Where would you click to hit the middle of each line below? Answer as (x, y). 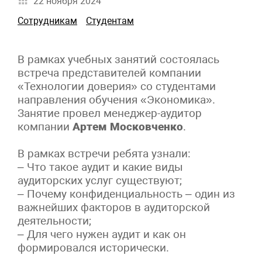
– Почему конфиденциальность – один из (126, 194)
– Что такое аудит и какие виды (100, 167)
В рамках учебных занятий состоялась (118, 59)
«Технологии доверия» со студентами (117, 86)
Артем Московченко (128, 126)
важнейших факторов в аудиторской (114, 207)
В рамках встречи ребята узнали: (104, 153)
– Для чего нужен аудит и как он (102, 234)
